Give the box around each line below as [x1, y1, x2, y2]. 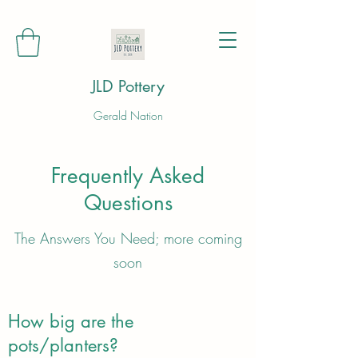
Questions [83, 189, 173, 217]
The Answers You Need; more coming [14, 228, 242, 248]
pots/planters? [8, 333, 118, 356]
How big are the [8, 309, 133, 332]
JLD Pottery [91, 75, 165, 97]
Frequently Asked [51, 161, 205, 189]
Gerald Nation [93, 107, 163, 123]
